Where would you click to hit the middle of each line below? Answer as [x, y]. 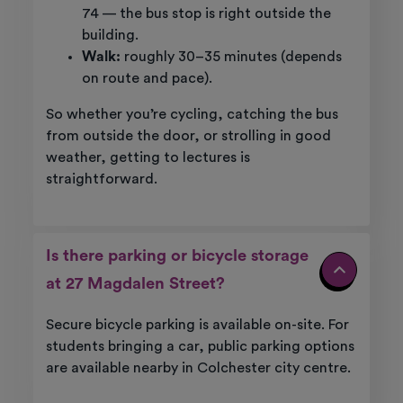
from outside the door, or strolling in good [188, 136]
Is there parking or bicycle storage [177, 256]
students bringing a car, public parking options [200, 347]
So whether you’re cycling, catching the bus [192, 115]
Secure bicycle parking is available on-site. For [197, 325]
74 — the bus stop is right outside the [206, 14]
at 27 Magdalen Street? [135, 284]
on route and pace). [147, 79]
